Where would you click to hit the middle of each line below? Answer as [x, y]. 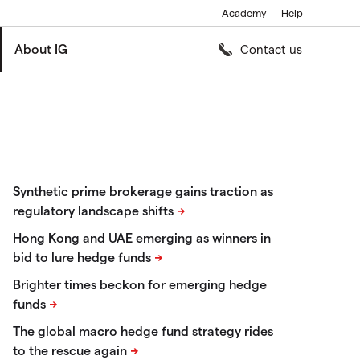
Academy [244, 12]
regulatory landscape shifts [93, 210]
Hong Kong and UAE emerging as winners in [142, 237]
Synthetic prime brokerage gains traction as [143, 191]
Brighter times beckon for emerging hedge [140, 284]
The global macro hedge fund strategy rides [143, 331]
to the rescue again [70, 350]
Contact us [271, 49]
